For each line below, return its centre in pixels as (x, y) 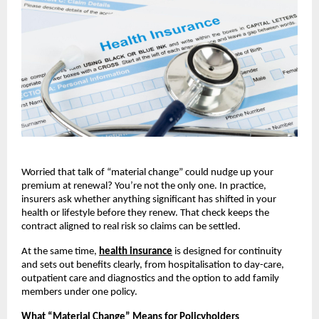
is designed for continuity (227, 251)
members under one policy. (79, 292)
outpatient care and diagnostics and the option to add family (150, 278)
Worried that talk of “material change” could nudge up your (147, 172)
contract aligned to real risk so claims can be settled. (132, 226)
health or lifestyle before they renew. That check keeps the (145, 213)
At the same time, (60, 251)
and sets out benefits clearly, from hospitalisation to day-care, (153, 265)
